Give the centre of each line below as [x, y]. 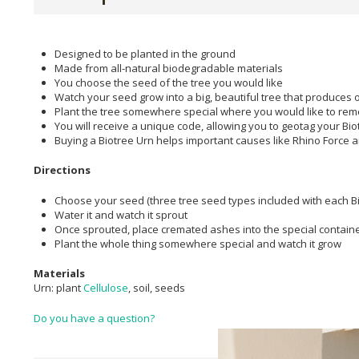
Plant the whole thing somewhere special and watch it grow [199, 243]
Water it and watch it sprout [121, 214]
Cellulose [106, 288]
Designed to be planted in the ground [145, 53]
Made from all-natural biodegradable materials [169, 68]
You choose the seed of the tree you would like [169, 82]
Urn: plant [58, 288]
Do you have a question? [94, 318]
